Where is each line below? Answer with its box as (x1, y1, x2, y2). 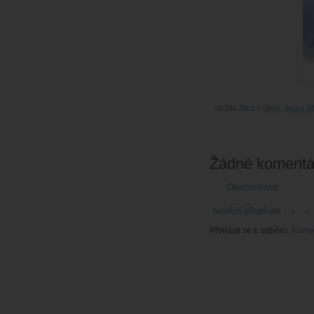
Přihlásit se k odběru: (210, 226, 292, 236)
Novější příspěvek (213, 206, 281, 217)
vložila (215, 104, 238, 113)
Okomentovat (227, 182, 278, 193)
